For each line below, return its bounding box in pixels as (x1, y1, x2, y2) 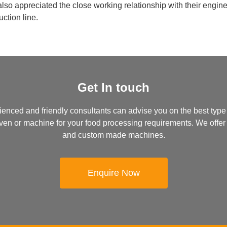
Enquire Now (87, 167, 140, 178)
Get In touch (78, 81, 149, 94)
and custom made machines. (62, 131, 165, 139)
